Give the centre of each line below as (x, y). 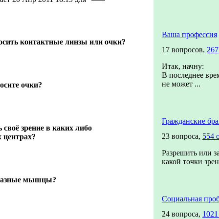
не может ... (181, 84)
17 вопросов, (184, 50)
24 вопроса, (182, 214)
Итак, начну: (183, 66)
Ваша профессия (189, 34)
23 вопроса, (182, 136)
